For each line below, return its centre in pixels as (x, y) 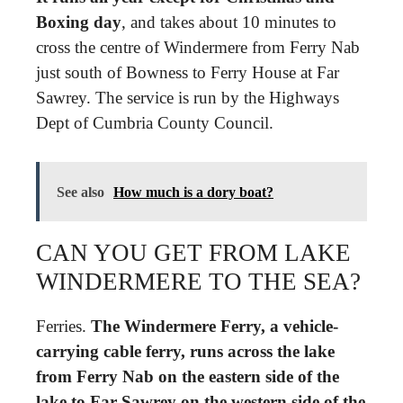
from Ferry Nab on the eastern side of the (188, 376)
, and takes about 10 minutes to (229, 22)
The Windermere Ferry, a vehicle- (215, 326)
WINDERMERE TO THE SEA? (198, 281)
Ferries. (63, 326)
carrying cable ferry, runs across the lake (185, 351)
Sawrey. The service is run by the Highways (188, 98)
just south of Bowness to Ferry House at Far (188, 72)
